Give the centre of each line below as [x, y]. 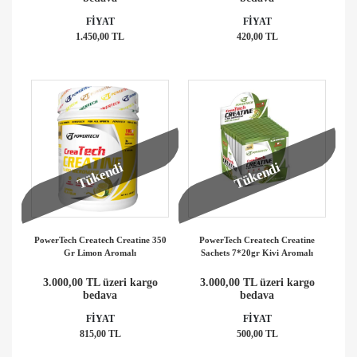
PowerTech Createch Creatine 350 [100, 239]
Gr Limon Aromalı [100, 252]
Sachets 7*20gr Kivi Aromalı [257, 252]
